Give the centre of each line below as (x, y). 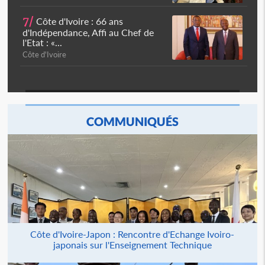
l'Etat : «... (43, 42)
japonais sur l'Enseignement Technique (132, 245)
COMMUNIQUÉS (132, 121)
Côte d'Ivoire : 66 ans (79, 21)
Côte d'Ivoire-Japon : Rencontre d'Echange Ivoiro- (132, 234)
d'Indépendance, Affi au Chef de (88, 32)
